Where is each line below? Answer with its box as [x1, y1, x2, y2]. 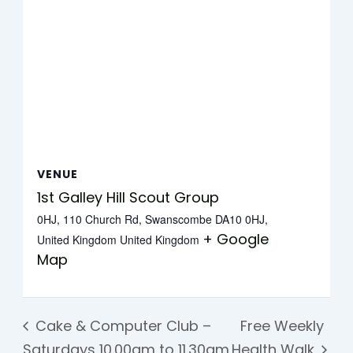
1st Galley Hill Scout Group [36, 187, 219, 207]
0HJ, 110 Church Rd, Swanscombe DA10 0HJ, [36, 210, 268, 227]
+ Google [202, 229, 269, 249]
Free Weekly [240, 315, 325, 336]
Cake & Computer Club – [32, 315, 212, 336]
